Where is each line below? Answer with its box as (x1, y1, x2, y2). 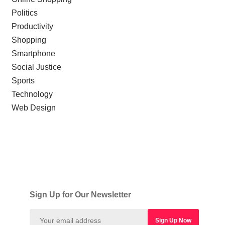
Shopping (11, 35, 46, 44)
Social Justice (11, 62, 61, 71)
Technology (11, 89, 53, 98)
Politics (11, 8, 38, 17)
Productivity (11, 22, 53, 31)
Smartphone (11, 49, 55, 58)
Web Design (11, 103, 56, 112)
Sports (11, 76, 35, 85)
